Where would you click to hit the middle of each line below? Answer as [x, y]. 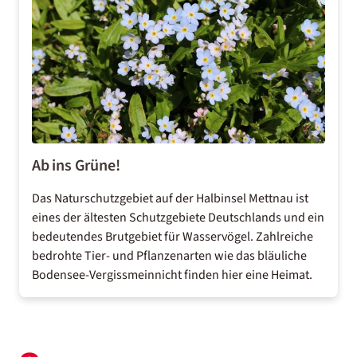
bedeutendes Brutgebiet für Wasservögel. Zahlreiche [173, 237]
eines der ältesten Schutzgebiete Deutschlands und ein [178, 218]
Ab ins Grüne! [76, 166]
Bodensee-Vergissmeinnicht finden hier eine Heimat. [172, 275]
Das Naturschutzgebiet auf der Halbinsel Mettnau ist [170, 198]
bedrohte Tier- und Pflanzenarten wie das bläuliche [169, 256]
